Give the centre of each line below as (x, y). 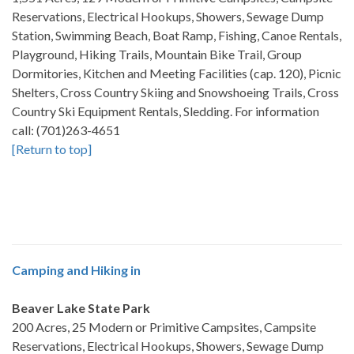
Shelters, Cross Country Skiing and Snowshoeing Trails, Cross (175, 92)
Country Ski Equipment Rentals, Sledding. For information (166, 111)
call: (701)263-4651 (66, 130)
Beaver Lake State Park (81, 308)
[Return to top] (52, 149)
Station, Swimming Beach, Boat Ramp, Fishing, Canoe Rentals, (177, 35)
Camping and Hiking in (76, 270)
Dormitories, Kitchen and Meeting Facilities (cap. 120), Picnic (177, 73)
